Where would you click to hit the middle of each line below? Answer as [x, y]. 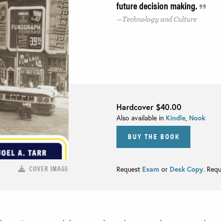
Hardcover [136, 107]
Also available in [141, 118]
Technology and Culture [160, 19]
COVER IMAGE [49, 168]
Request [129, 169]
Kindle [176, 118]
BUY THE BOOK [153, 136]
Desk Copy [186, 169]
